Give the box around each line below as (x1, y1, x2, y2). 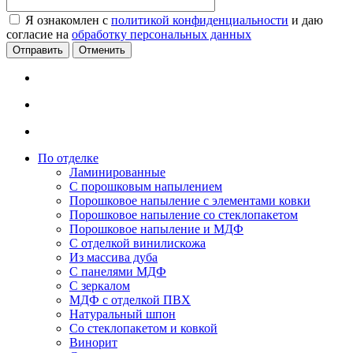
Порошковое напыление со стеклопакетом (69, 208, 298, 222)
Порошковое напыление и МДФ (69, 222, 243, 236)
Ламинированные (69, 165, 165, 180)
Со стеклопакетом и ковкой (69, 321, 217, 336)
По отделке (38, 151, 98, 165)
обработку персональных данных (72, 28, 251, 42)
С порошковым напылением (69, 180, 222, 194)
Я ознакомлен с (25, 13, 111, 28)
